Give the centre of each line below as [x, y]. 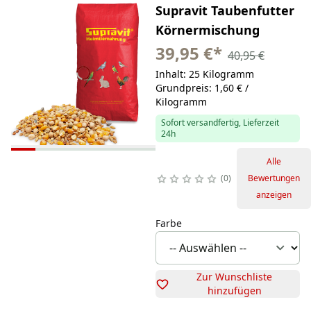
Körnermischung [207, 30]
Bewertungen [274, 178]
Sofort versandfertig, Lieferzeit [220, 122]
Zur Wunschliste [235, 276]
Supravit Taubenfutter [225, 10]
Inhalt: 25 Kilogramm [204, 74]
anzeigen [274, 194]
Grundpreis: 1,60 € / [202, 87]
